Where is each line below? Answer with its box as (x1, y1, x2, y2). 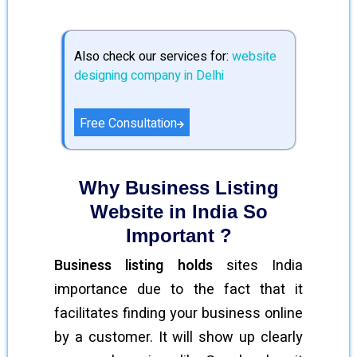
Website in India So (89, 201, 268, 222)
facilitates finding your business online (54, 303, 303, 324)
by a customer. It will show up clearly (54, 327, 303, 348)
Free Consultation (80, 113, 177, 133)
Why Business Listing (78, 177, 279, 198)
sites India (212, 255, 303, 277)
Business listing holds (54, 255, 213, 277)
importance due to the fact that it (54, 279, 303, 300)
